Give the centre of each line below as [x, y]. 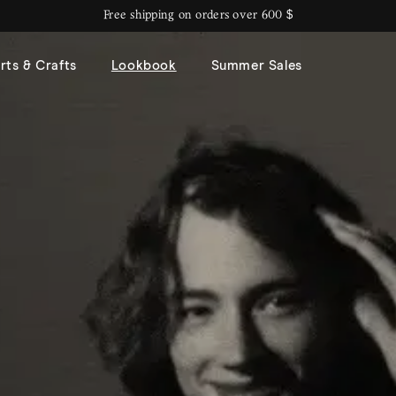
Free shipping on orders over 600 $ [198, 15]
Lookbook [144, 65]
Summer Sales [256, 65]
